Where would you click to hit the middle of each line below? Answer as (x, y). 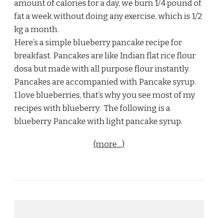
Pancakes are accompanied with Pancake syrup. (105, 82)
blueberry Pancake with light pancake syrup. (98, 121)
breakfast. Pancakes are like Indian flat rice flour (105, 55)
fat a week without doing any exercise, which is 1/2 (108, 16)
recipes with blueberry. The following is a (92, 108)
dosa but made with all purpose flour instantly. (102, 69)
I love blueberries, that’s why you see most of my (105, 95)
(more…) (109, 144)
